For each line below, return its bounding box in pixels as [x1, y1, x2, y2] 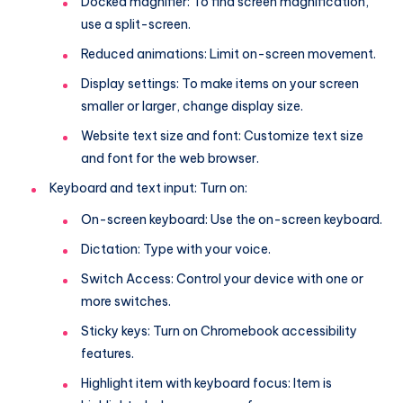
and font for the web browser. [81, 149, 259, 166]
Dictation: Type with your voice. [81, 240, 271, 257]
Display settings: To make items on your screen [81, 75, 359, 92]
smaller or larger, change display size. [81, 97, 303, 114]
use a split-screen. [81, 15, 191, 32]
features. [81, 345, 134, 362]
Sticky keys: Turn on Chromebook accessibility [81, 322, 357, 339]
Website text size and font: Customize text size [81, 127, 363, 144]
